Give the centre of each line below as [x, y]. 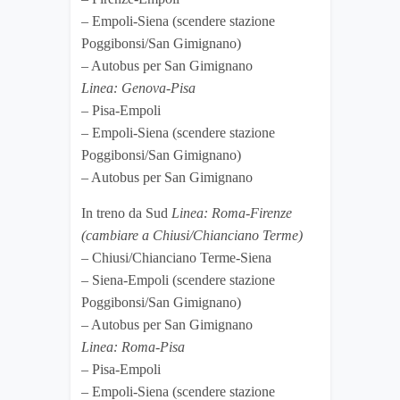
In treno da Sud [126, 213]
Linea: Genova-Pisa [138, 88]
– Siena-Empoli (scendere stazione [178, 280]
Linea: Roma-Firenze [232, 213]
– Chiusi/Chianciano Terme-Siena [176, 258]
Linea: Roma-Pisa [133, 347]
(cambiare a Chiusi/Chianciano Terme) [192, 236]
